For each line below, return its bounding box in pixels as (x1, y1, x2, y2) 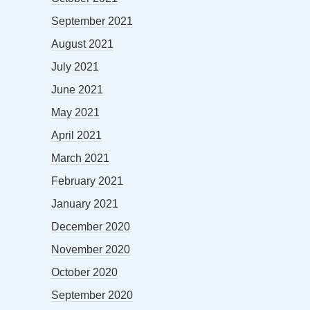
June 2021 (51, 84, 103, 96)
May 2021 (51, 107, 100, 119)
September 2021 (51, 15, 133, 28)
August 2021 (51, 38, 113, 51)
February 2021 (51, 175, 123, 188)
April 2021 (51, 129, 102, 142)
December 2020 (51, 221, 130, 233)
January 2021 (51, 198, 118, 210)
